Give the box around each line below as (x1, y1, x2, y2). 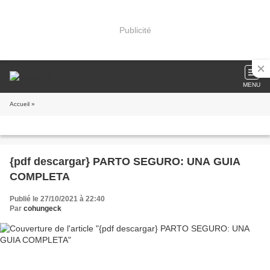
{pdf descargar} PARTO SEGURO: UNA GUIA (10, 155, 240, 168)
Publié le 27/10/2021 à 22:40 (10, 195, 105, 203)
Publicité (119, 25, 151, 35)
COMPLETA (10, 171, 70, 183)
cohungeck (24, 204, 61, 213)
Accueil (10, 101, 30, 107)
